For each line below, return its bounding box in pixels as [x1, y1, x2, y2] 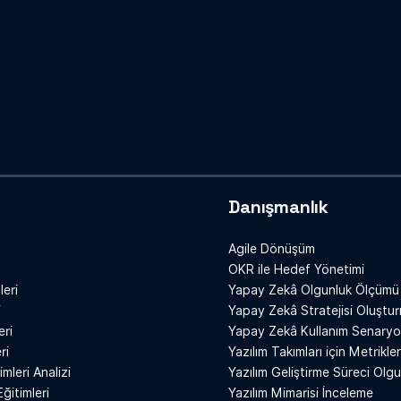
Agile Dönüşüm [228, 242, 316, 257]
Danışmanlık [228, 195, 328, 219]
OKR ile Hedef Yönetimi [228, 262, 365, 277]
